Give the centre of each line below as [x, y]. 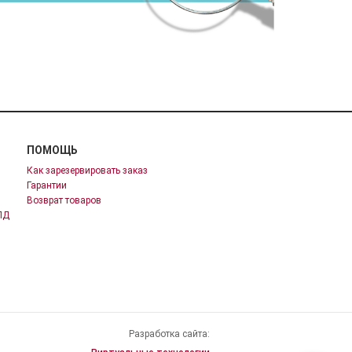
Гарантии [46, 185]
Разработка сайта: [170, 334]
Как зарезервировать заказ [87, 170]
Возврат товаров [64, 200]
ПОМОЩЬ [52, 150]
